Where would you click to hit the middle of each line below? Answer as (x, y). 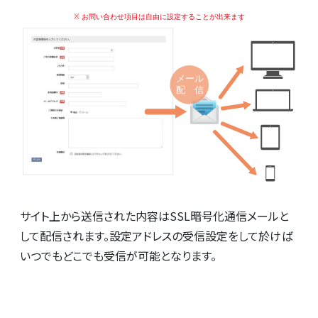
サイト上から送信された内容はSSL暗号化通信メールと (154, 215)
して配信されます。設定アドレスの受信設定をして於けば (156, 235)
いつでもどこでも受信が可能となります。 (118, 255)
